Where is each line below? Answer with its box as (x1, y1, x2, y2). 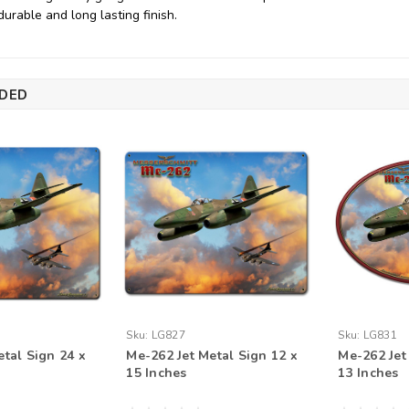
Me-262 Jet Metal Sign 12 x (126, 347, 298, 365)
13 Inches (338, 364, 399, 383)
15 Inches (126, 364, 187, 383)
